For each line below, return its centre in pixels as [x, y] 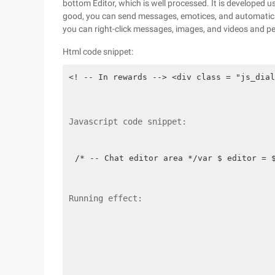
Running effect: [106, 198]
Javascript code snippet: [128, 122]
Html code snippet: [98, 52]
